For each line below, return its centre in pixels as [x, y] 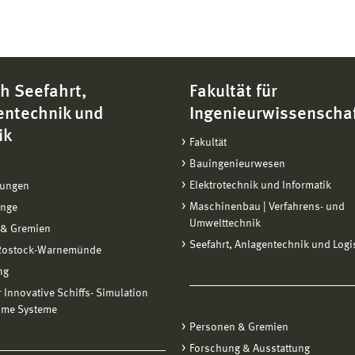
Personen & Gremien [239, 327]
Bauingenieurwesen [237, 164]
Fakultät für [233, 92]
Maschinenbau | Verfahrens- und [267, 207]
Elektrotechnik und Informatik [260, 185]
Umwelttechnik [225, 223]
